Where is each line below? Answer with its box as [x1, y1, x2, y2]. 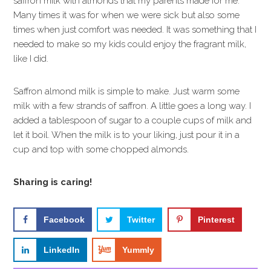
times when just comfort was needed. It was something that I [13, 24, 257, 35]
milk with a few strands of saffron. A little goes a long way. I [13, 100, 252, 111]
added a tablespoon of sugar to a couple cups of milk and [13, 115, 252, 126]
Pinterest [197, 215, 235, 224]
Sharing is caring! [13, 177, 93, 188]
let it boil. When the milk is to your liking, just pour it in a [13, 129, 240, 140]
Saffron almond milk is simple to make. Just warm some [13, 86, 240, 97]
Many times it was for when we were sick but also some [13, 10, 240, 21]
